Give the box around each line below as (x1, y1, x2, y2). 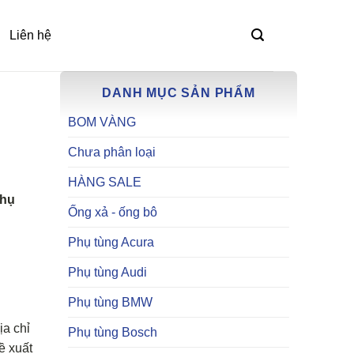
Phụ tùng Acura (68, 235, 154, 249)
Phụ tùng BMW (68, 296, 153, 309)
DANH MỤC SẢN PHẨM (102, 86, 255, 100)
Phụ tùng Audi (68, 265, 147, 279)
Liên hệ (9, 28, 52, 42)
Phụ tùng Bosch (68, 326, 157, 339)
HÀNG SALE (68, 175, 141, 189)
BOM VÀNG (68, 115, 136, 129)
